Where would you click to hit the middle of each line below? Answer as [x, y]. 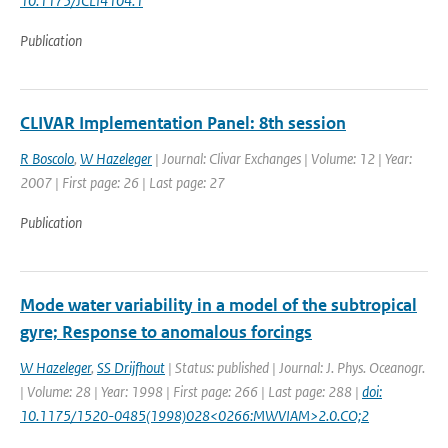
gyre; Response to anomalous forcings [166, 332]
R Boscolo [47, 158]
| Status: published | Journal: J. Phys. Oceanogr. [295, 367]
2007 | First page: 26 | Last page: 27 [122, 182]
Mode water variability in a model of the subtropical [218, 305]
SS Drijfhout [131, 367]
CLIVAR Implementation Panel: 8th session [183, 123]
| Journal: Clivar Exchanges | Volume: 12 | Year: [282, 158]
